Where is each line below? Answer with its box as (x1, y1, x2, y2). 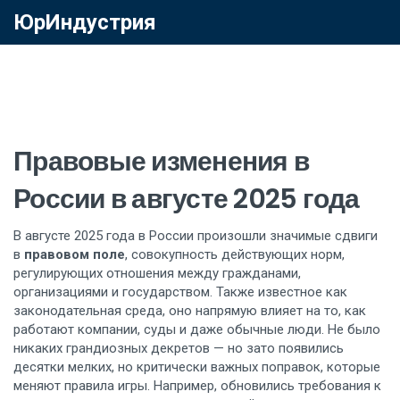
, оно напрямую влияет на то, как (162, 303, 366, 319)
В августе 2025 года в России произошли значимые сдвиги (13, 228, 378, 244)
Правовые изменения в (13, 143, 309, 180)
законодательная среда (13, 303, 162, 319)
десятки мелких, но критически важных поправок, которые (13, 359, 380, 375)
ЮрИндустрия (13, 10, 156, 35)
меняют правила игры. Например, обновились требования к (13, 378, 381, 394)
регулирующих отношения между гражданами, (13, 265, 301, 281)
